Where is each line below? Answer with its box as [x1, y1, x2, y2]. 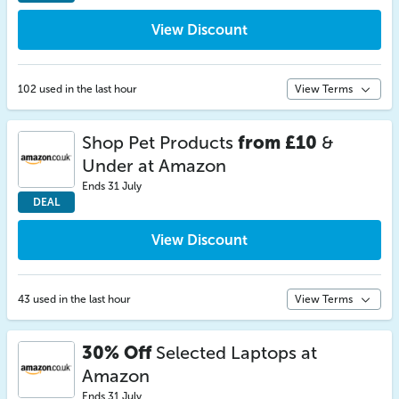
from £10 [238, 132, 317, 153]
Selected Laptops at [151, 342, 317, 363]
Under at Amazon [82, 155, 226, 176]
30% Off [82, 342, 151, 363]
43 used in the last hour [18, 293, 131, 305]
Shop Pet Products [82, 132, 238, 153]
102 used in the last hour [18, 83, 137, 95]
